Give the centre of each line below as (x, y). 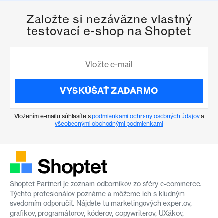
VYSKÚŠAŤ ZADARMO (109, 91)
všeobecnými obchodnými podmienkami (109, 123)
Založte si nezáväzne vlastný (109, 19)
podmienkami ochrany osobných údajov (145, 116)
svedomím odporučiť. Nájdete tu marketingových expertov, (101, 203)
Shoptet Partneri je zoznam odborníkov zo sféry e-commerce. (106, 183)
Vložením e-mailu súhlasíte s (53, 116)
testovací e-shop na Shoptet (109, 31)
